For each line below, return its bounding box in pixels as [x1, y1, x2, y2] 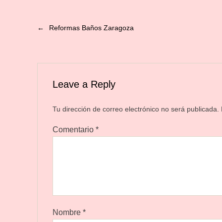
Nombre [53, 208, 83, 217]
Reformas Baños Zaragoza [49, 24, 134, 32]
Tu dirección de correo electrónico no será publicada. [53, 105, 219, 113]
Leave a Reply [53, 79, 115, 90]
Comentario [53, 125, 96, 134]
